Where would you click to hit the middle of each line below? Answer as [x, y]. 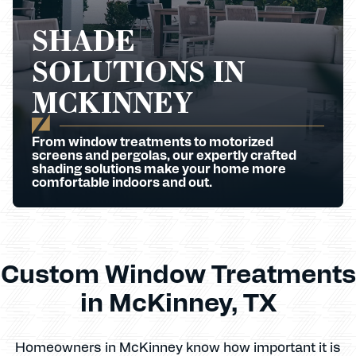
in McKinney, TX [178, 301]
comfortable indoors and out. [122, 182]
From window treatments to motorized [153, 141]
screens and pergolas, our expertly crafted [164, 155]
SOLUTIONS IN [138, 71]
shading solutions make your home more [159, 168]
